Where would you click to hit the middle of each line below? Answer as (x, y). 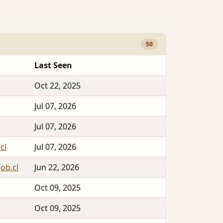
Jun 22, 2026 (57, 167)
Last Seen (53, 65)
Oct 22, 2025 (57, 86)
